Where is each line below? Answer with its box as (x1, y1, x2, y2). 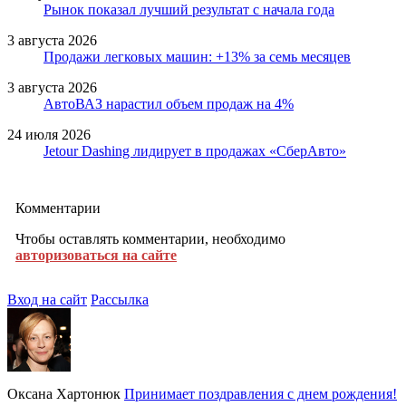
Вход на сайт (7, 291, 87, 307)
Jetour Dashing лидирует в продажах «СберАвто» (43, 142, 346, 159)
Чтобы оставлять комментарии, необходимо (15, 230, 285, 246)
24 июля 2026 (7, 126, 91, 142)
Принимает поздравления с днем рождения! (124, 385, 397, 401)
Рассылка (91, 291, 149, 307)
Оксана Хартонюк (7, 385, 121, 401)
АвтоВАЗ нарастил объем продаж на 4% (43, 95, 294, 111)
